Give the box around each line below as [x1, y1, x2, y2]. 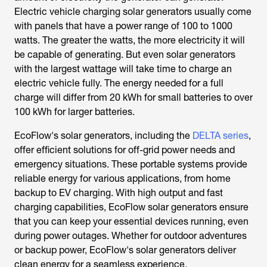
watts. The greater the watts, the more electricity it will [14, 35, 245, 46]
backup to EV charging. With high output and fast [14, 187, 223, 198]
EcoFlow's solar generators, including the [14, 130, 193, 141]
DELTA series [193, 130, 249, 141]
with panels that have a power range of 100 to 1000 [14, 20, 232, 32]
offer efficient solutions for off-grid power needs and [14, 144, 235, 156]
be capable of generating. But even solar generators [14, 49, 235, 60]
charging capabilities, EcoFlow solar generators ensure [14, 201, 249, 213]
